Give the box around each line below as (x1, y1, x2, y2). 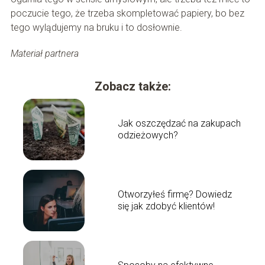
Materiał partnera (10, 47, 79, 59)
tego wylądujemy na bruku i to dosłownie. (10, 21, 182, 33)
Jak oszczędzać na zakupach (117, 117, 241, 129)
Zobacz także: (94, 79, 171, 93)
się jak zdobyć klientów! (117, 200, 215, 212)
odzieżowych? (117, 129, 178, 141)
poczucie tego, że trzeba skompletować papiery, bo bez (10, 7, 244, 19)
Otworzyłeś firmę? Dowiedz (117, 188, 232, 200)
